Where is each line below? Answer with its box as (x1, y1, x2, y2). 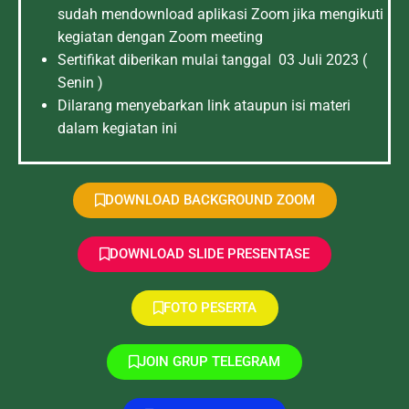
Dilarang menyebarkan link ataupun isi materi (58, 97, 351, 114)
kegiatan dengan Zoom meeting (58, 28, 263, 46)
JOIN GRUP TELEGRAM (139, 353, 280, 370)
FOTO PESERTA (163, 299, 257, 316)
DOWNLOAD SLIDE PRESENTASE (110, 246, 309, 262)
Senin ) (58, 74, 103, 91)
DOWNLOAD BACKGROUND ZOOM (104, 192, 315, 208)
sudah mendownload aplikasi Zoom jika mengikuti (58, 5, 383, 23)
